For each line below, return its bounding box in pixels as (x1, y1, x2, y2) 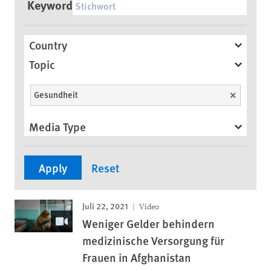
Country (29, 36, 67, 53)
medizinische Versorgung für (82, 232, 224, 249)
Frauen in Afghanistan (82, 249, 191, 266)
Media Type (29, 118, 86, 135)
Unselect (229, 88, 263, 100)
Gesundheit (34, 88, 78, 100)
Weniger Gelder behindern (82, 215, 215, 232)
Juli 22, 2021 (82, 200, 128, 212)
